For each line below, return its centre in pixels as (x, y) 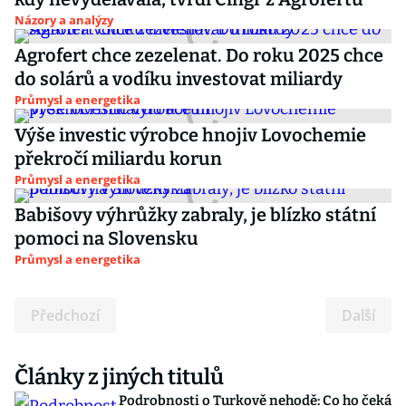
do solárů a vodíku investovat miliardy (179, 79)
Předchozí (65, 315)
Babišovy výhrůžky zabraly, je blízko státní (195, 215)
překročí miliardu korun (118, 159)
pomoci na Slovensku (106, 238)
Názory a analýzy (64, 20)
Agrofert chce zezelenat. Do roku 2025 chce (199, 55)
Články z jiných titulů (119, 377)
